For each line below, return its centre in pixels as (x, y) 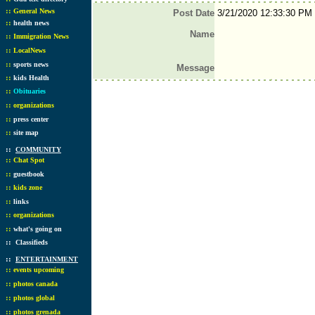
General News (34, 11)
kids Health (31, 78)
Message (195, 68)
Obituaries (30, 91)
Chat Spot (29, 160)
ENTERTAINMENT (47, 259)
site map (26, 133)
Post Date (193, 13)
